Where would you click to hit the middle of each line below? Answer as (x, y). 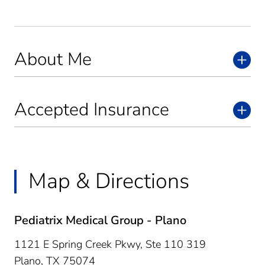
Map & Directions (109, 181)
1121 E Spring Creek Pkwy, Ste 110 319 (110, 244)
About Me (53, 59)
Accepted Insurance (92, 109)
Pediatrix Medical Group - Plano (100, 220)
